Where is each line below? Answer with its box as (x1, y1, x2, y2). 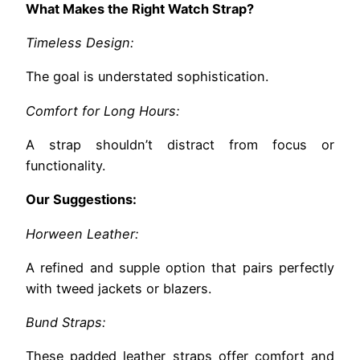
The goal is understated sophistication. (26, 68, 268, 85)
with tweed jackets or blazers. (26, 280, 211, 297)
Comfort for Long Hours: (26, 102, 179, 119)
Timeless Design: (26, 35, 133, 51)
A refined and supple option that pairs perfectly (26, 259, 334, 276)
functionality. (26, 157, 105, 174)
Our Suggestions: (26, 191, 137, 208)
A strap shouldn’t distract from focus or (26, 136, 334, 153)
